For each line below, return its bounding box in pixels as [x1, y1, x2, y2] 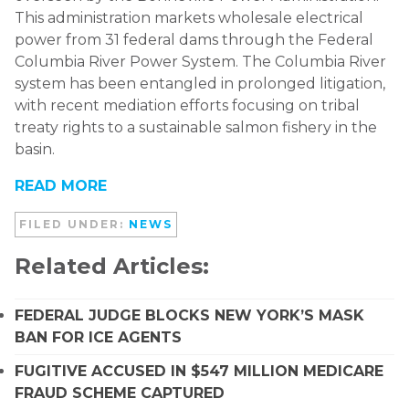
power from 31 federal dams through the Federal [15, 30, 373, 48]
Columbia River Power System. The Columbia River [15, 52, 386, 70]
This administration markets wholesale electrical [15, 8, 363, 26]
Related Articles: [15, 252, 209, 279]
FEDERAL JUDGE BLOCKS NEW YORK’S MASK [15, 306, 364, 324]
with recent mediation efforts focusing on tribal [15, 96, 360, 114]
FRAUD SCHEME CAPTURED [15, 383, 225, 402]
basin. [15, 140, 55, 158]
